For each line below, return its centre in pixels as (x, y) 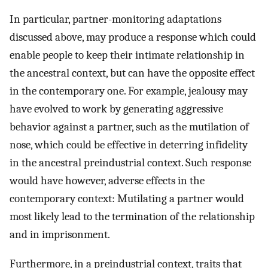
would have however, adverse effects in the (107, 181)
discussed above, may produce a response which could (133, 37)
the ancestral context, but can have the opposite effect (132, 73)
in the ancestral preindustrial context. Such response (130, 163)
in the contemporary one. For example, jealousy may (129, 91)
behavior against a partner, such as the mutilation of (129, 127)
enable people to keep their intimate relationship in (127, 55)
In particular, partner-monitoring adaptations (115, 19)
